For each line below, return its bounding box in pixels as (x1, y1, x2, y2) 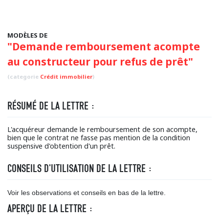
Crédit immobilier (40, 73, 92, 80)
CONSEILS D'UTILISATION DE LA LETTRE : (7, 162, 152, 175)
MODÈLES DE (7, 31, 47, 40)
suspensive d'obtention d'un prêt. (7, 141, 115, 151)
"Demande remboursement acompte (7, 40, 200, 53)
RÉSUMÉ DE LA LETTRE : (7, 99, 95, 112)
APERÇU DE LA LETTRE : (7, 202, 93, 215)
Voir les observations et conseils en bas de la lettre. (7, 189, 166, 197)
